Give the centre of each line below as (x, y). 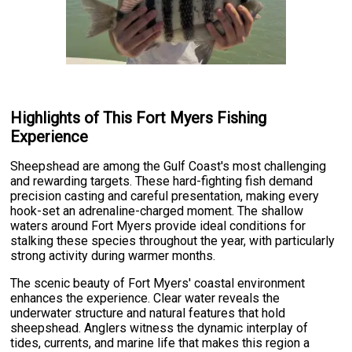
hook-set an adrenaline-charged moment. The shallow (157, 211)
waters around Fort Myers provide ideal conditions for (158, 226)
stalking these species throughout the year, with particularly (173, 241)
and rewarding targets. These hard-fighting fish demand (162, 181)
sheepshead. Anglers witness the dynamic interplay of (159, 328)
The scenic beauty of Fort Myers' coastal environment (158, 284)
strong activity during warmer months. (113, 256)
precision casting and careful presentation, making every (165, 196)
